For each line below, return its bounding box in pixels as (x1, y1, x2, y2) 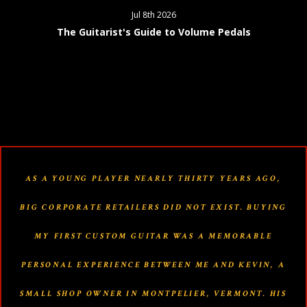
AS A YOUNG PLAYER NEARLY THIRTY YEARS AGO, (25, 173, 282, 184)
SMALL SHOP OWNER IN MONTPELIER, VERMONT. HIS (19, 288, 288, 299)
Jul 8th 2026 (131, 8, 176, 21)
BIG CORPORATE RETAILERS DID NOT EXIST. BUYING (20, 201, 287, 212)
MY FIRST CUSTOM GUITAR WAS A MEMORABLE (34, 230, 273, 241)
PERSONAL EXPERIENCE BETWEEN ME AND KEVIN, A (21, 259, 286, 270)
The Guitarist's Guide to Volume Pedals (56, 25, 251, 38)
